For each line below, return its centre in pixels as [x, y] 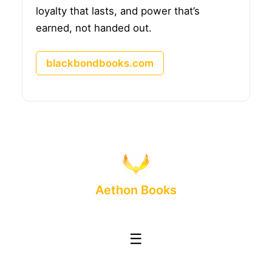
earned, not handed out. [94, 28]
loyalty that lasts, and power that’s [118, 11]
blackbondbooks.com [100, 63]
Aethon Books [136, 190]
